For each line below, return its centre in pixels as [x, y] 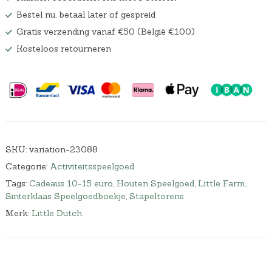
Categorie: [27, 166]
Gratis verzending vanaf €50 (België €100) [105, 32]
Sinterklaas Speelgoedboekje [65, 196]
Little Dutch [56, 213]
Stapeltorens [156, 196]
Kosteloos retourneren [63, 49]
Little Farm [221, 183]
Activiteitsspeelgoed [92, 166]
